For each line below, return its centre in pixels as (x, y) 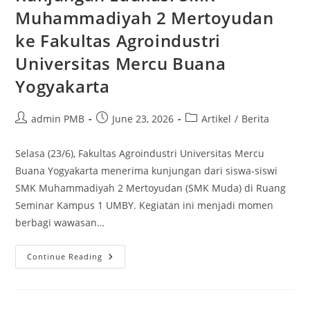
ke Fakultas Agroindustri (118, 41)
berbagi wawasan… (60, 223)
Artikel (217, 119)
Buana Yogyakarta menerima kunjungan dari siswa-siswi (147, 171)
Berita (256, 119)
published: (121, 133)
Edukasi (122, 266)
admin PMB (58, 119)
